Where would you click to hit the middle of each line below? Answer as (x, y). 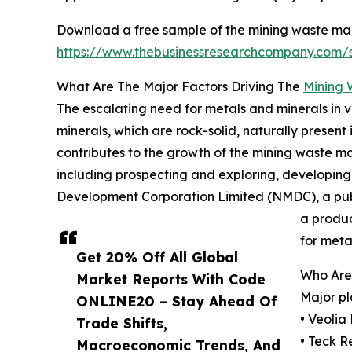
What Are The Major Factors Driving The (180, 87)
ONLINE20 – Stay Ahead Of (177, 301)
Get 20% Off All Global (157, 257)
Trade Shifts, (122, 323)
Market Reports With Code (171, 279)
